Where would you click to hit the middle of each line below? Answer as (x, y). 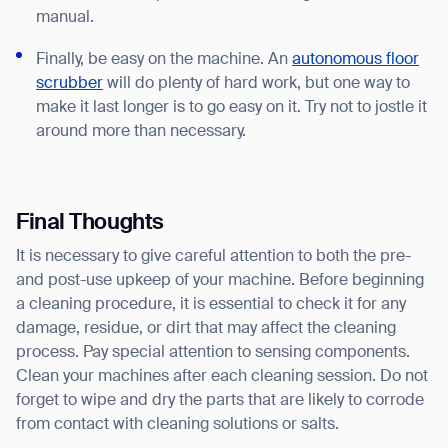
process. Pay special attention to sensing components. (213, 353)
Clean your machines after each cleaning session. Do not (222, 377)
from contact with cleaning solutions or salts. (177, 425)
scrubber (69, 83)
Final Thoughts (90, 223)
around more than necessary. (141, 131)
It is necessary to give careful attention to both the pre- (213, 257)
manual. (65, 17)
